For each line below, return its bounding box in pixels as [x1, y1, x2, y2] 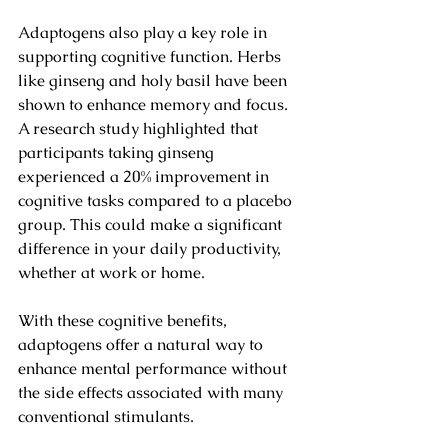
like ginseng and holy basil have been [18, 70, 291, 92]
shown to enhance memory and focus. [18, 94, 292, 116]
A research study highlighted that [18, 118, 262, 140]
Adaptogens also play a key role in [18, 22, 271, 44]
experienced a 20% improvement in [18, 166, 273, 188]
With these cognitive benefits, [18, 310, 231, 332]
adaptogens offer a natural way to [18, 334, 267, 356]
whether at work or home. [18, 262, 205, 284]
